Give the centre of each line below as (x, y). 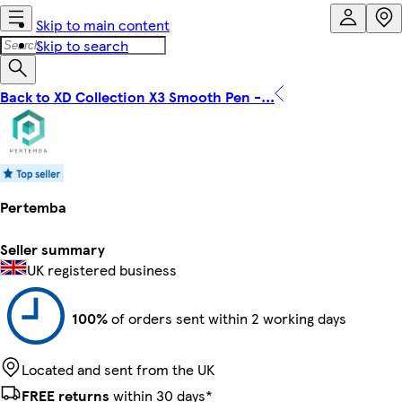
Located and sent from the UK (118, 369)
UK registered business (102, 269)
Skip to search (82, 45)
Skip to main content (103, 25)
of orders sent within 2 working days (227, 318)
